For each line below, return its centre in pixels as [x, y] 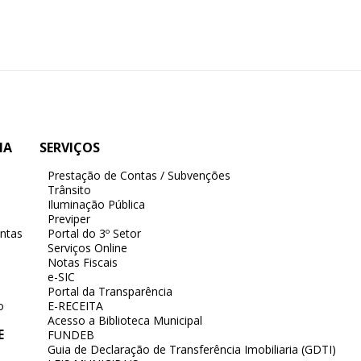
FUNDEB [71, 335]
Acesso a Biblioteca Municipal [125, 320]
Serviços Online [88, 248]
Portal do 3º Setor [95, 233]
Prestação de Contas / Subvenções [139, 175]
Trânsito [70, 190]
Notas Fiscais [83, 262]
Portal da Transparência [110, 291]
